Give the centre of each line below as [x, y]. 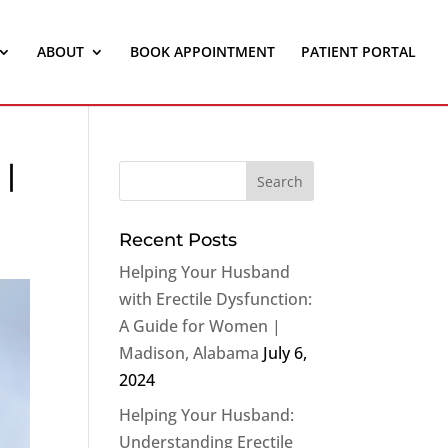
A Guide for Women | [200, 326]
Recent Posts [178, 240]
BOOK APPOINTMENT [202, 51]
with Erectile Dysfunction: [216, 299]
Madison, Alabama [189, 353]
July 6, [285, 353]
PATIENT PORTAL [358, 51]
